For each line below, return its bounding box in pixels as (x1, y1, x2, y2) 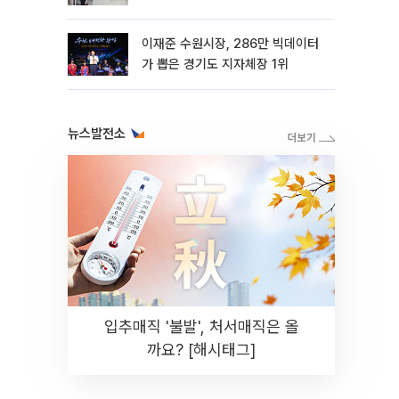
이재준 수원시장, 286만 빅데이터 (142, 36, 319, 52)
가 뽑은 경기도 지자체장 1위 (142, 56, 289, 72)
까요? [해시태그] (147, 340, 256, 359)
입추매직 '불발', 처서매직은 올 (103, 317, 299, 336)
